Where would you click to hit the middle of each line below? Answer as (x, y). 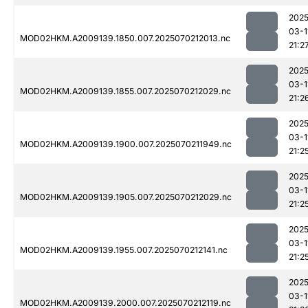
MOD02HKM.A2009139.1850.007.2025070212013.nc (125, 38)
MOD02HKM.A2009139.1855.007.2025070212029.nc (125, 91)
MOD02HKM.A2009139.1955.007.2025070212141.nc (124, 250)
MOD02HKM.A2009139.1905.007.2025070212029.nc (126, 197)
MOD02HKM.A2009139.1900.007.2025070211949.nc (126, 144)
